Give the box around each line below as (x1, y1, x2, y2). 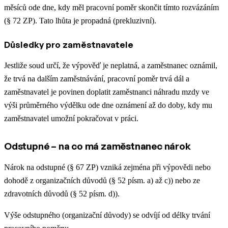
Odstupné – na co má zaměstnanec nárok (4, 139, 191, 152)
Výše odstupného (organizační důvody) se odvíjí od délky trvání (4, 210, 210, 219)
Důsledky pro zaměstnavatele (4, 39, 133, 50)
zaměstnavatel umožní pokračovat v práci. (4, 113, 138, 123)
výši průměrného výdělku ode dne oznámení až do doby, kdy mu (4, 100, 212, 109)
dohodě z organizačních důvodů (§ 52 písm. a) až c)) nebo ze (4, 176, 200, 185)
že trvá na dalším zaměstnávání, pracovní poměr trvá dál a (4, 74, 189, 83)
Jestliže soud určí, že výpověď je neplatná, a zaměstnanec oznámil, (4, 61, 217, 70)
